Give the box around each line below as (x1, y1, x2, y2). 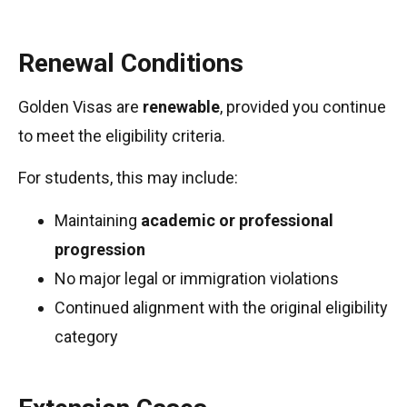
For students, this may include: (18, 168, 238, 188)
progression (55, 239, 145, 259)
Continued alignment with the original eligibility (55, 297, 388, 317)
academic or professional (141, 210, 333, 230)
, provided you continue (220, 97, 386, 116)
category (55, 326, 118, 346)
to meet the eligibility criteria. (18, 126, 225, 145)
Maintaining (55, 210, 141, 230)
